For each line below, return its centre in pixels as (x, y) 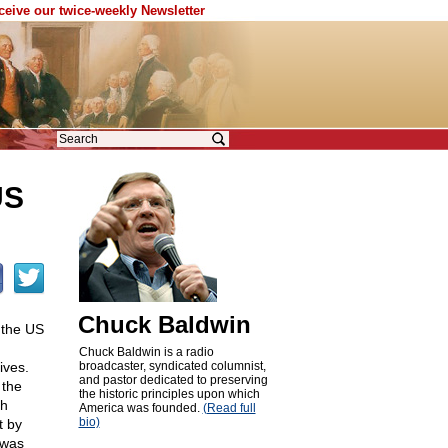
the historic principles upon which (169, 394)
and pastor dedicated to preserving (173, 380)
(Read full (229, 408)
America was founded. (140, 408)
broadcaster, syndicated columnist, (172, 366)
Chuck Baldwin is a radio (146, 352)
